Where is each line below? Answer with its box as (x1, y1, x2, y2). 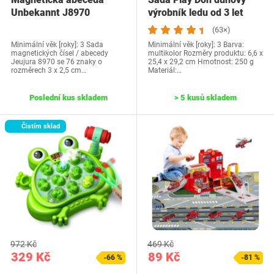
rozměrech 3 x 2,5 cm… (11, 66, 86, 75)
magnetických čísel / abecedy (11, 49, 108, 58)
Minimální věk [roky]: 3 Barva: (148, 40, 244, 50)
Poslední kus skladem (29, 93, 108, 103)
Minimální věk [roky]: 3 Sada (11, 40, 103, 50)
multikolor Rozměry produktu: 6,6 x (148, 49, 263, 58)
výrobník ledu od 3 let (148, 7, 243, 19)
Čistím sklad (19, 122, 60, 131)
